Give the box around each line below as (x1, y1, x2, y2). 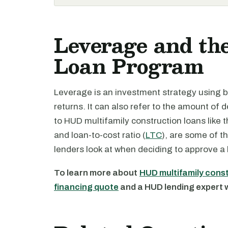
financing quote (54, 182, 119, 192)
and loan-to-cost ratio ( (54, 130, 146, 140)
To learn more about (54, 168, 137, 178)
